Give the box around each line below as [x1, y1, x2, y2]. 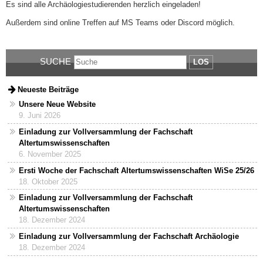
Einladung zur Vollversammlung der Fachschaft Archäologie [18, 231, 239, 241]
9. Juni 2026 [18, 111, 60, 120]
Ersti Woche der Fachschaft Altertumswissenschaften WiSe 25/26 [18, 166, 254, 175]
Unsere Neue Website [18, 100, 96, 109]
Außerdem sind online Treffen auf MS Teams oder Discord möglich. [6, 18, 235, 28]
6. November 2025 [18, 149, 81, 159]
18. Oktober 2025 [18, 177, 77, 186]
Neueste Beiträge [18, 85, 79, 94]
